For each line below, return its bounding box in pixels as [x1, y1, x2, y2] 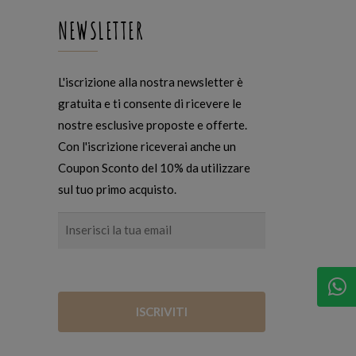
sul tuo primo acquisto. [58, 182, 176, 197]
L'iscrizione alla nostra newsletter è [58, 75, 243, 90]
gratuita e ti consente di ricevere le [58, 96, 242, 111]
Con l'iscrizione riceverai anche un [58, 139, 236, 154]
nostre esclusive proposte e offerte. [58, 118, 247, 133]
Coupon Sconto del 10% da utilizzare [58, 161, 250, 176]
